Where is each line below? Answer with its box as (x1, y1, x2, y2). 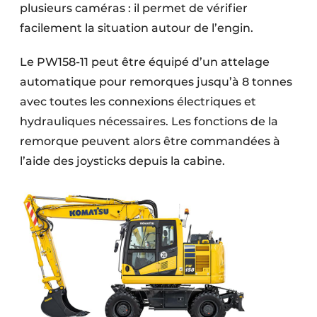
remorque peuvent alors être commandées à (20, 134, 280, 149)
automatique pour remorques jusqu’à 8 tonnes (20, 75, 292, 89)
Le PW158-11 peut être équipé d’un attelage (20, 55, 270, 69)
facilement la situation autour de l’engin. (20, 21, 253, 35)
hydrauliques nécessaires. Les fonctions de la (20, 115, 278, 129)
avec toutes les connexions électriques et (20, 95, 256, 109)
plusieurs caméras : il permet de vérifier (20, 1, 248, 16)
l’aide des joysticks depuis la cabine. (20, 154, 225, 168)
